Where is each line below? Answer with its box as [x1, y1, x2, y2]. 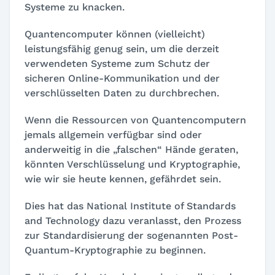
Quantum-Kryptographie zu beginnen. [25, 244, 206, 256]
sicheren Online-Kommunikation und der [25, 72, 220, 84]
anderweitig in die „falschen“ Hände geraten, [25, 143, 238, 155]
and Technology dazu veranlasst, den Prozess [25, 214, 241, 227]
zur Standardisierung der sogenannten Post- [25, 229, 238, 241]
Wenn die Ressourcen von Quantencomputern [25, 114, 246, 126]
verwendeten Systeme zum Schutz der [25, 57, 210, 69]
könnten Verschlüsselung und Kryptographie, [25, 158, 240, 170]
